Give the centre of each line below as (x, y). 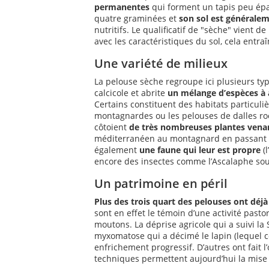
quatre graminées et (137, 18)
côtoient (112, 127)
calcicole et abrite (131, 93)
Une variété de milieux (161, 63)
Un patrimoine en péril (161, 183)
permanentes (122, 7)
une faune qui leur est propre (200, 150)
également (117, 150)
